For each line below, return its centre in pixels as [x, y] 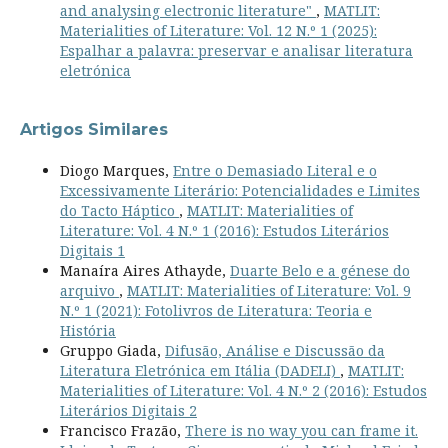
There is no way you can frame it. [301, 430]
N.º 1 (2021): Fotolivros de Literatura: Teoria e [215, 310]
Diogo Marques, [116, 170]
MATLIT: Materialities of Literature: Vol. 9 [268, 290]
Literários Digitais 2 [128, 410]
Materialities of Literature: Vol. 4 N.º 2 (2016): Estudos [243, 390]
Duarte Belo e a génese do [319, 270]
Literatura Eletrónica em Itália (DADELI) [199, 370]
